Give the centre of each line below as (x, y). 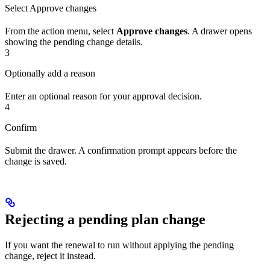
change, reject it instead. (50, 256)
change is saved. (36, 161)
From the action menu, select (61, 31)
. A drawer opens (220, 31)
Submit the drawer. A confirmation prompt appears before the (121, 150)
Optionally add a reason (50, 73)
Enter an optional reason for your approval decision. (103, 96)
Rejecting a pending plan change (105, 219)
